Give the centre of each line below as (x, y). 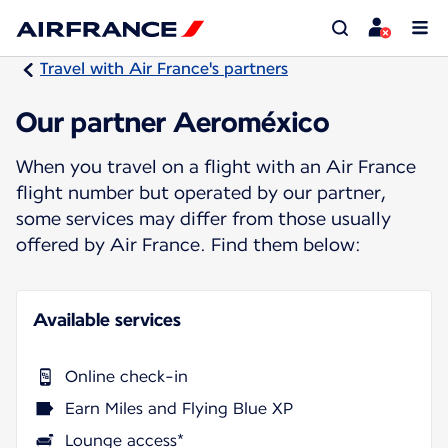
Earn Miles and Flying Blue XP (179, 408)
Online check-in (126, 376)
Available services (107, 319)
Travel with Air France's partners (164, 68)
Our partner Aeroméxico (173, 121)
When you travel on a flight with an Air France (216, 166)
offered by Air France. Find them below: (188, 244)
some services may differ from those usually (203, 218)
